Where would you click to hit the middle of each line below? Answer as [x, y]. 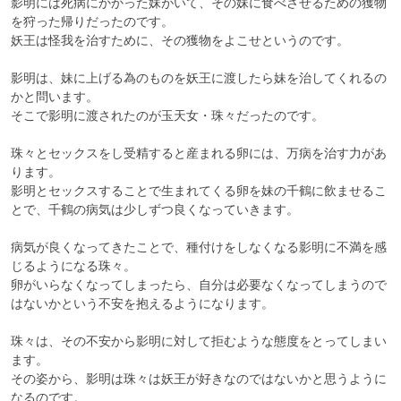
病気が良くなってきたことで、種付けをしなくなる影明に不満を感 [199, 247]
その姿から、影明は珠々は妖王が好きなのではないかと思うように [199, 379]
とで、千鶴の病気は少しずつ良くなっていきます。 [155, 209]
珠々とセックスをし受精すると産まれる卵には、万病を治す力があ [199, 153]
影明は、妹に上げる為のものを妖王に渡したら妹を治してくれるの [199, 78]
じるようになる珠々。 [73, 266]
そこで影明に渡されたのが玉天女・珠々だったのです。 [167, 115]
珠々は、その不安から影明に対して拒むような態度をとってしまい [199, 341]
